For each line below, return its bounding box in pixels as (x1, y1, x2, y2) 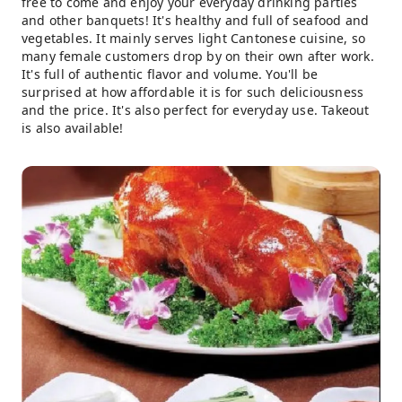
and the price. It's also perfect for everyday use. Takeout (22, 100, 370, 118)
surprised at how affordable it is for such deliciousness (22, 83, 364, 100)
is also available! (22, 118, 124, 136)
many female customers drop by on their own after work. (22, 47, 374, 65)
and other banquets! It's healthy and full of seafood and (22, 11, 370, 29)
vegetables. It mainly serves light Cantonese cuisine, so (22, 29, 366, 47)
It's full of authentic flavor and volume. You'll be (22, 65, 319, 83)
